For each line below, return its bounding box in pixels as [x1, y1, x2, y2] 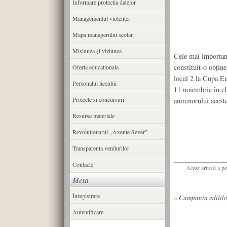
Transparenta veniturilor [72, 144, 129, 152]
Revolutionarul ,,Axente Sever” [72, 128, 147, 136]
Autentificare [72, 208, 103, 216]
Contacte [72, 160, 93, 168]
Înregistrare [72, 192, 100, 200]
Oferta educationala [72, 63, 119, 71]
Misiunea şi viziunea [72, 47, 122, 55]
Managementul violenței [72, 14, 130, 22]
